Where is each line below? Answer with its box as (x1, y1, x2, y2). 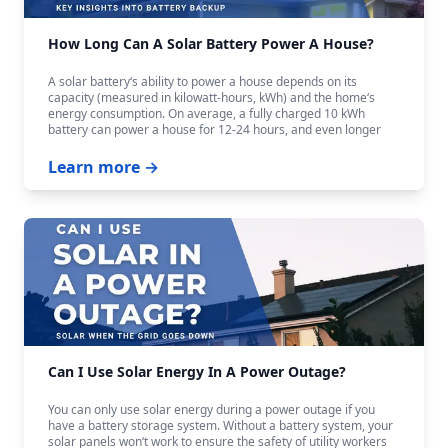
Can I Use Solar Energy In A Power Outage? (48, 362, 346, 381)
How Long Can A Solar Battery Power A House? (48, 34, 374, 53)
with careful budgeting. (48, 137, 175, 154)
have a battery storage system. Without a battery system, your (48, 417, 393, 434)
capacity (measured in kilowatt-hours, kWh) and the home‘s (48, 89, 375, 106)
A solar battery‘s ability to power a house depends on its (48, 73, 357, 90)
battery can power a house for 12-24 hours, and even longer (48, 121, 381, 138)
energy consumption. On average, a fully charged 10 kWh (48, 105, 365, 122)
